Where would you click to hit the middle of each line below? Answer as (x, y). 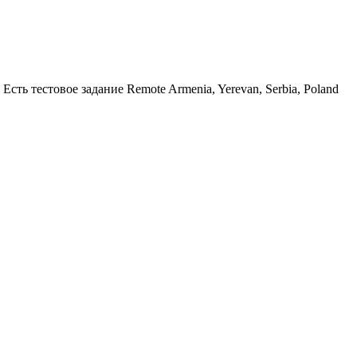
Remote (146, 89)
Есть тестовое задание (63, 89)
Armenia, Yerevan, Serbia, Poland (253, 89)
